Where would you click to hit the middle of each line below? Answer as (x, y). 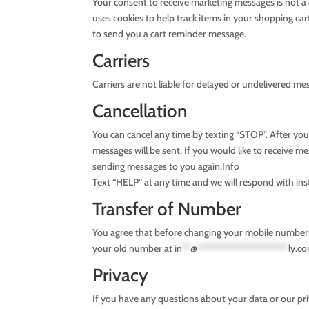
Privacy (120, 275)
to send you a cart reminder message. (170, 33)
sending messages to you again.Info (166, 166)
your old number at (134, 248)
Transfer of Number (167, 209)
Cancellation (140, 111)
